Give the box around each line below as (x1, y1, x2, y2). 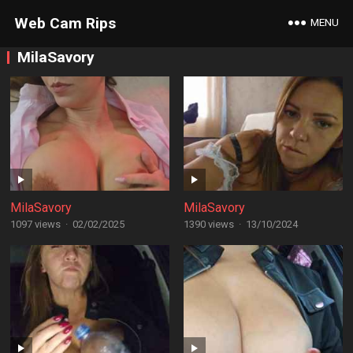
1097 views (9, 218, 61, 230)
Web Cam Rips (13, 14, 116, 32)
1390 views (183, 218, 234, 230)
